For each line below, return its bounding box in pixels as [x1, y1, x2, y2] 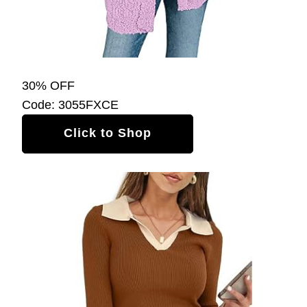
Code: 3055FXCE [22, 97, 119, 112]
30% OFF [22, 78, 75, 93]
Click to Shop [64, 125, 151, 140]
